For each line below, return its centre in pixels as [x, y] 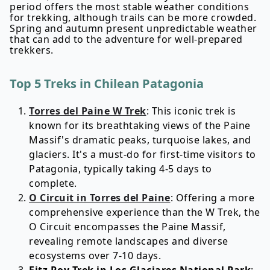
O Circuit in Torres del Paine [100, 198]
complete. [53, 183]
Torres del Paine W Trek [88, 111]
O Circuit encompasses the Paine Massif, [127, 227]
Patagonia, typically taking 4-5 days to [121, 169]
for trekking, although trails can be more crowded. [133, 17]
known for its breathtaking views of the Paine [140, 125]
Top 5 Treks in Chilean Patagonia [107, 83]
